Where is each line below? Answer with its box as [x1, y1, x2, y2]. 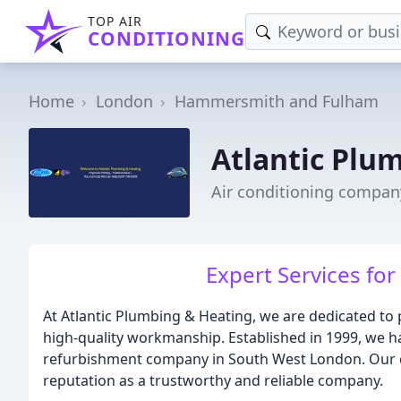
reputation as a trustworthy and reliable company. [43, 371, 383, 390]
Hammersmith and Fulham [175, 90, 379, 112]
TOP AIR [88, 13, 142, 30]
